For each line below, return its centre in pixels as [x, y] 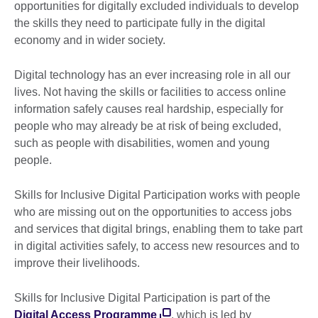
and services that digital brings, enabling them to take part [158, 229]
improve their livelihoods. [77, 263]
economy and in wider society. [91, 40]
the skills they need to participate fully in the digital [140, 23]
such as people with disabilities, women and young [142, 143]
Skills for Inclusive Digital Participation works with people [157, 195]
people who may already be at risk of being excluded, [148, 126]
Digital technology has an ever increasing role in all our [152, 75]
